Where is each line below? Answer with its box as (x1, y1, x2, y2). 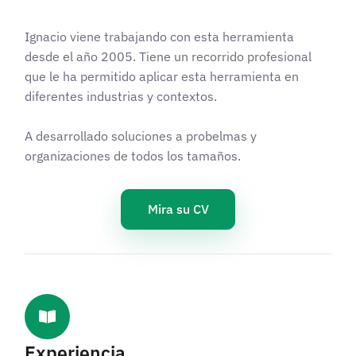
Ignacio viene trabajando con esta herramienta (25, 29, 294, 45)
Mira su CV (147, 200, 209, 219)
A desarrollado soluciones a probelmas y (25, 127, 257, 144)
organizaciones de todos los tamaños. (25, 147, 241, 164)
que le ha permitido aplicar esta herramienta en (25, 68, 299, 85)
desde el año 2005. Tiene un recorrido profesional (25, 48, 311, 65)
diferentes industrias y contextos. (25, 88, 217, 105)
